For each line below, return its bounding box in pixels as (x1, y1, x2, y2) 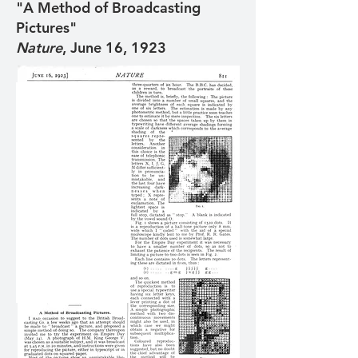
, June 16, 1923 (62, 38, 166, 57)
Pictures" (16, 18, 77, 37)
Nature (16, 38, 62, 57)
